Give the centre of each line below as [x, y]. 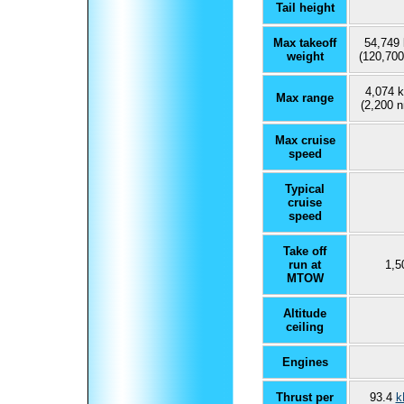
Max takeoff [305, 42]
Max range [305, 97]
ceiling [305, 326]
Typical [305, 188]
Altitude [305, 313]
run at [305, 264]
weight [305, 56]
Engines [305, 362]
